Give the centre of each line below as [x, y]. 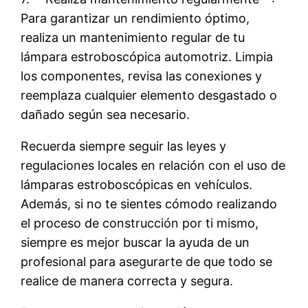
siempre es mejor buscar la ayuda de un [135, 242]
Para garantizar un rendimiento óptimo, [135, 18]
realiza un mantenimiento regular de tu [133, 37]
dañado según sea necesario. [106, 114]
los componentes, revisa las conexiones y [142, 76]
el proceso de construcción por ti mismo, [140, 223]
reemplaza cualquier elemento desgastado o [149, 95]
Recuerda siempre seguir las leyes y [124, 146]
